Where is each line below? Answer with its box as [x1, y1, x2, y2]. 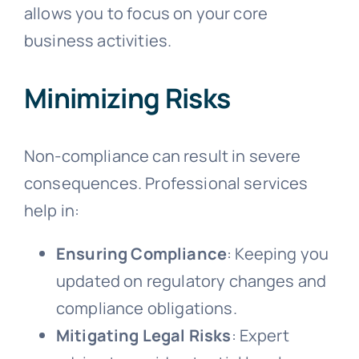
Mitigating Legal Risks [55, 324, 232, 346]
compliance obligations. [55, 296, 237, 319]
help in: [23, 199, 80, 221]
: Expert [231, 324, 289, 346]
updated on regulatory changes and [55, 269, 327, 292]
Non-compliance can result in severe [23, 144, 301, 167]
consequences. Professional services [23, 171, 309, 194]
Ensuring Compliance [55, 242, 228, 264]
